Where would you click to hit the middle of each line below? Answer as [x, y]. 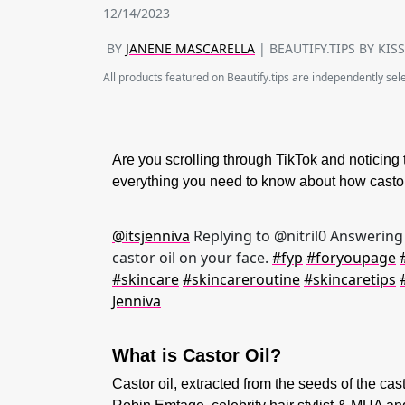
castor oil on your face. [192, 258]
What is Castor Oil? [197, 355]
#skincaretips [350, 279]
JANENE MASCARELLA [190, 48]
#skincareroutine [241, 279]
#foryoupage [351, 258]
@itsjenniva [151, 236]
